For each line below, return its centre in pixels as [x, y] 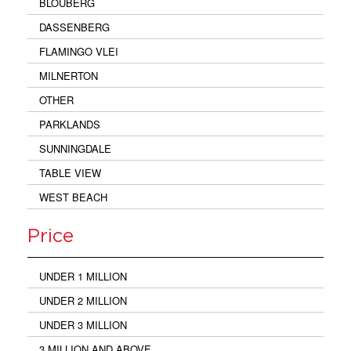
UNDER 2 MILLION [83, 301]
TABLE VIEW [70, 173]
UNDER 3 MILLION [83, 325]
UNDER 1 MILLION [83, 277]
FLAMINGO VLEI [79, 52]
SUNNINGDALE [75, 149]
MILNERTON [69, 76]
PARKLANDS [70, 125]
